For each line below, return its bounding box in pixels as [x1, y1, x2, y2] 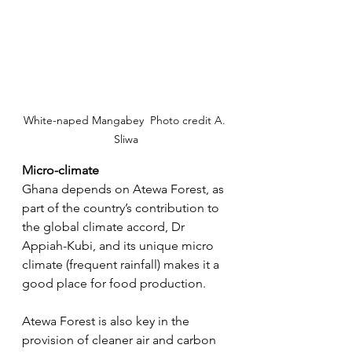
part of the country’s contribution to [22, 200, 222, 215]
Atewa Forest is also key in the [22, 313, 192, 328]
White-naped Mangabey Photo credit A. [23, 112, 229, 127]
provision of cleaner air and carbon [22, 332, 219, 347]
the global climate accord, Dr [22, 218, 188, 234]
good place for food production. [22, 275, 206, 291]
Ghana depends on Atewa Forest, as [22, 181, 227, 196]
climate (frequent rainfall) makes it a [22, 256, 222, 272]
